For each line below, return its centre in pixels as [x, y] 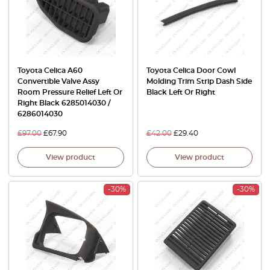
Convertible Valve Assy [58, 82]
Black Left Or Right [181, 93]
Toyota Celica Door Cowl [191, 71]
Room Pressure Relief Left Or [70, 93]
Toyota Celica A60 [50, 71]
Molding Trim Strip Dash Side [199, 82]
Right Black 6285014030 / [64, 103]
